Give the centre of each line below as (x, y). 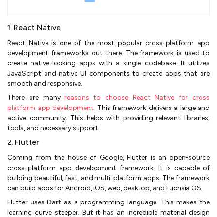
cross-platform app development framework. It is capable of (108, 168)
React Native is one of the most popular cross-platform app (108, 43)
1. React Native (34, 27)
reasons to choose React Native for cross (137, 97)
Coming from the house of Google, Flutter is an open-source (108, 157)
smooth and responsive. (46, 83)
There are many (36, 97)
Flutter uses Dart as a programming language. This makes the (108, 202)
